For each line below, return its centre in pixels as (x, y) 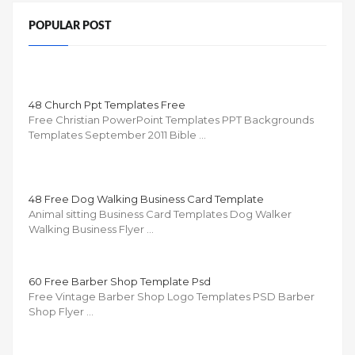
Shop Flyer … (61, 311)
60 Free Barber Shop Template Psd (120, 281)
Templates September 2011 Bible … (117, 134)
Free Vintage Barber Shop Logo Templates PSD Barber (172, 296)
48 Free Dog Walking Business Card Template (146, 198)
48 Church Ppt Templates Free (107, 104)
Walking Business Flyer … (91, 229)
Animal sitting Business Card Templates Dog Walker (160, 214)
